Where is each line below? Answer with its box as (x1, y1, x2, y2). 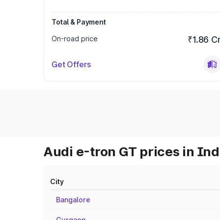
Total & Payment (52, 18, 106, 26)
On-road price (52, 34, 98, 43)
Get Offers (52, 59, 91, 69)
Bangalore (56, 195, 90, 204)
